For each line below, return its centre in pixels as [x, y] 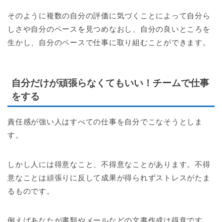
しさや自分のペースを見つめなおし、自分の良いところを [109, 29]
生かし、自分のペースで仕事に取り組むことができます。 [109, 43]
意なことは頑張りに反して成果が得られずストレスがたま [109, 177]
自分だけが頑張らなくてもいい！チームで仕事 [110, 83]
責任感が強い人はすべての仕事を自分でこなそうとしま [105, 121]
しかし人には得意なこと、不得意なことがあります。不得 [109, 164]
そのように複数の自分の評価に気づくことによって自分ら [109, 16]
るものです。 [31, 191]
